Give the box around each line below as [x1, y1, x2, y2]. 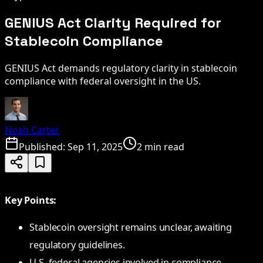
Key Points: [5, 193, 57, 207]
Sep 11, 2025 [68, 140, 123, 153]
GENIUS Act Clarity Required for [5, 13, 221, 32]
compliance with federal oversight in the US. [5, 74, 201, 87]
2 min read [137, 140, 184, 153]
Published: [19, 140, 68, 153]
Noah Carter [5, 123, 59, 136]
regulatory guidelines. [29, 238, 125, 252]
